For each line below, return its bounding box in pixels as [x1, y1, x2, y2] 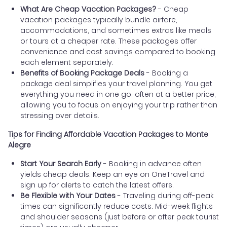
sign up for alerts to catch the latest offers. [20, 180, 174, 191]
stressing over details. [20, 110, 99, 121]
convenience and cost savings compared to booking [20, 47, 215, 57]
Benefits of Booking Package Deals [20, 68, 144, 79]
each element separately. [20, 57, 113, 68]
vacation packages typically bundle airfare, [20, 15, 177, 25]
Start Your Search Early [20, 159, 101, 169]
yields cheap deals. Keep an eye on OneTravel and [20, 169, 205, 180]
